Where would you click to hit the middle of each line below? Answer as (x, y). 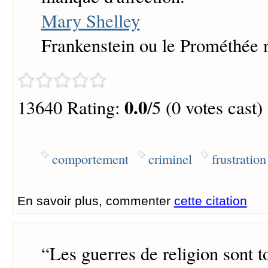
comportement (90, 158)
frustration (239, 158)
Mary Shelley (90, 21)
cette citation (210, 200)
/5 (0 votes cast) (205, 108)
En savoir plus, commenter (95, 200)
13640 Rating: (71, 108)
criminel (170, 158)
